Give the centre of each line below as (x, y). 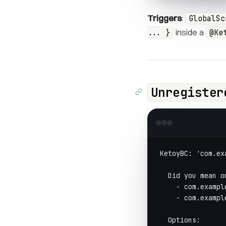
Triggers (164, 18)
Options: (180, 220)
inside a (190, 32)
